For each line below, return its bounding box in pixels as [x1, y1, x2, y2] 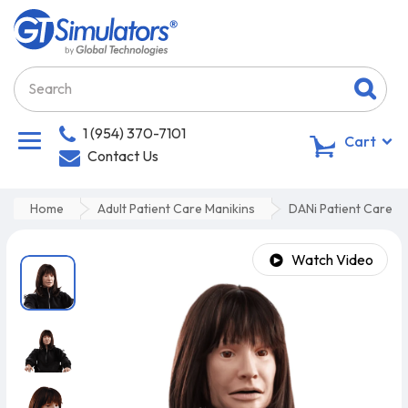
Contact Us [87, 146, 158, 165]
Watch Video [291, 250, 373, 269]
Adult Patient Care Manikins [97, 199, 255, 217]
